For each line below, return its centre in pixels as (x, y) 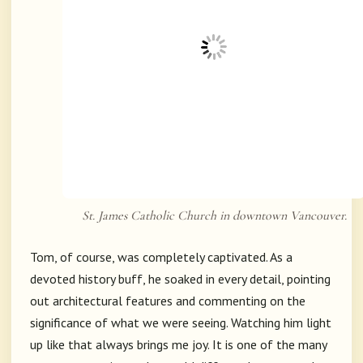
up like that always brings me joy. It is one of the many (178, 345)
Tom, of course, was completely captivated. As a (161, 257)
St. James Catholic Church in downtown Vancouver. (214, 216)
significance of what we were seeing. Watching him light (181, 323)
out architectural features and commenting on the (168, 301)
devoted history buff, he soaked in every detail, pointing (180, 279)
